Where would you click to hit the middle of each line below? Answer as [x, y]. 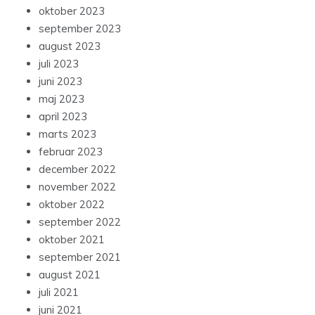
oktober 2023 [72, 11]
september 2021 [80, 257]
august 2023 [70, 46]
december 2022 [77, 169]
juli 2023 [59, 64]
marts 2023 [67, 134]
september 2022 [80, 222]
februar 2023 [71, 152]
